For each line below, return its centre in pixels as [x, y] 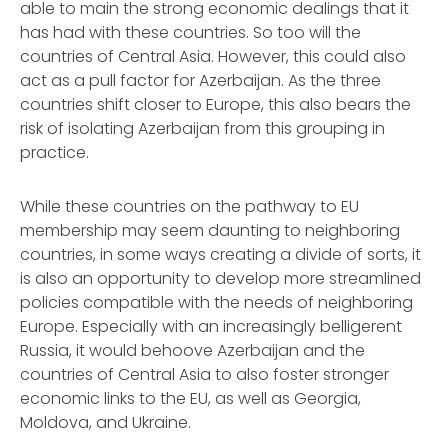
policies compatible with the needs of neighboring [216, 302]
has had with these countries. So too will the [190, 32]
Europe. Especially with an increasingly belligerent [211, 326]
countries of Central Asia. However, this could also [213, 56]
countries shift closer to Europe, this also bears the [215, 104]
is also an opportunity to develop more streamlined [220, 278]
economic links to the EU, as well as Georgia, [190, 398]
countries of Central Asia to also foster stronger [204, 374]
